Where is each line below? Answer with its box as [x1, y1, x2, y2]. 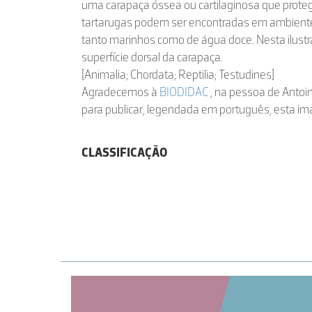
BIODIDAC [159, 84, 210, 100]
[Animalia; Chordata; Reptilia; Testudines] [81, 67, 274, 82]
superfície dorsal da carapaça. [81, 49, 223, 65]
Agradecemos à [81, 84, 159, 100]
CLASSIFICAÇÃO [81, 145, 167, 160]
